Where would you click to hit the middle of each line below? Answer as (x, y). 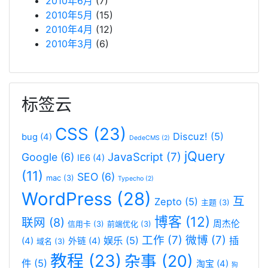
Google (39, 157)
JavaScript (135, 157)
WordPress (67, 199)
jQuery (205, 156)
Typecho (131, 179)
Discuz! (190, 136)
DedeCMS (144, 138)
